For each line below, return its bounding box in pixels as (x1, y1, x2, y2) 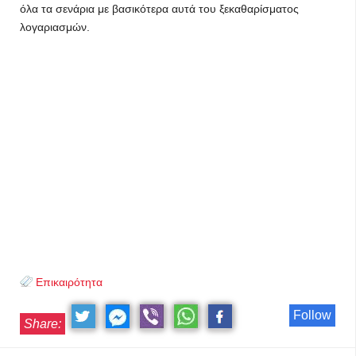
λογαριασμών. (20, 21, 90, 33)
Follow (293, 308, 331, 322)
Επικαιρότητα (36, 276, 103, 288)
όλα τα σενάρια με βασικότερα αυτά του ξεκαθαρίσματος (20, 2, 299, 15)
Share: (24, 317, 61, 331)
